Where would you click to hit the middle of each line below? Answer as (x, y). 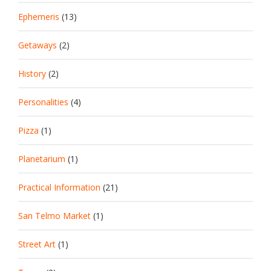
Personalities (43, 102)
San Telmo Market (54, 215)
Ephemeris (39, 16)
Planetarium (42, 158)
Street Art (37, 244)
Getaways (38, 45)
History (32, 73)
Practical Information (59, 187)
